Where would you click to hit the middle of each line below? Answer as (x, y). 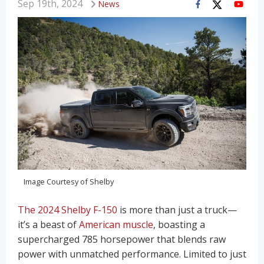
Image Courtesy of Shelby (69, 181)
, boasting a (179, 224)
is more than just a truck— (177, 209)
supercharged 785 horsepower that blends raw (122, 239)
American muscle (116, 224)
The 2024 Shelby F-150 (67, 209)
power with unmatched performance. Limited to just (132, 254)
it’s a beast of (48, 224)
